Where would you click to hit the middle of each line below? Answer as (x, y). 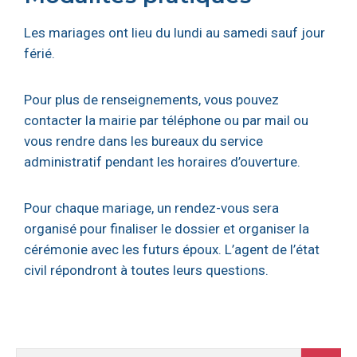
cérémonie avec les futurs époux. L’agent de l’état (172, 249)
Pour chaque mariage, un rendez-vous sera (151, 208)
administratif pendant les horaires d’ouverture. (162, 162)
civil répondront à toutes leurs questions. (146, 270)
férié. (39, 53)
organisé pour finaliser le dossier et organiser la (167, 229)
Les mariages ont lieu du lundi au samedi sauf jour (175, 33)
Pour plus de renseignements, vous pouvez (151, 100)
